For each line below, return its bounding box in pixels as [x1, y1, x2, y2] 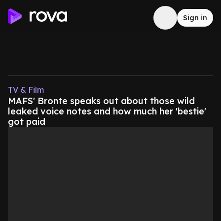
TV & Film [8, 85, 44, 95]
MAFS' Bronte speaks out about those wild [8, 95, 195, 107]
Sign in [183, 13, 207, 22]
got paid [8, 116, 45, 127]
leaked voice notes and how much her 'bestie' [8, 106, 206, 117]
